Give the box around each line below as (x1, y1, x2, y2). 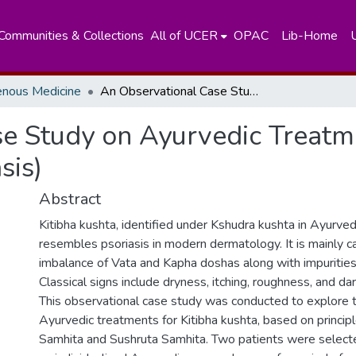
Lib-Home (281, 27, 338, 44)
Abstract (39, 188, 101, 210)
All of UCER (149, 27, 218, 44)
